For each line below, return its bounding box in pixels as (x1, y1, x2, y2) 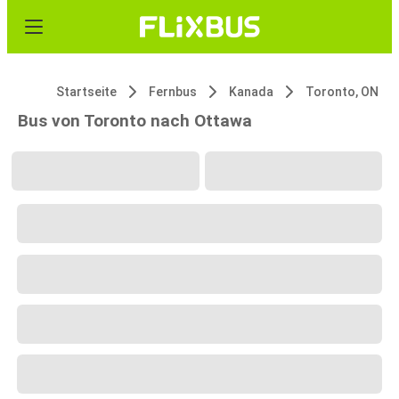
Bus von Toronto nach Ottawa (18, 110, 252, 131)
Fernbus (149, 85, 197, 99)
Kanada (229, 85, 273, 99)
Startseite (56, 85, 117, 99)
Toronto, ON (305, 85, 379, 99)
